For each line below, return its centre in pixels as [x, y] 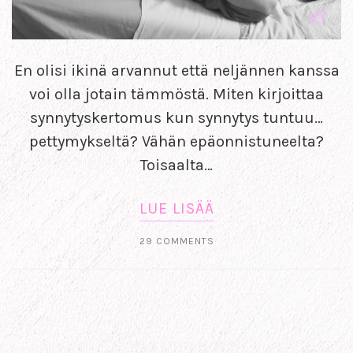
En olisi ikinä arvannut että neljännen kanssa [176, 71]
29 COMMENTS [176, 242]
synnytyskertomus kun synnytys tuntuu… [176, 118]
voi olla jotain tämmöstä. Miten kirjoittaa [176, 95]
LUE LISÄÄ [176, 209]
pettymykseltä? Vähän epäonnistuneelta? [176, 142]
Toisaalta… [176, 165]
